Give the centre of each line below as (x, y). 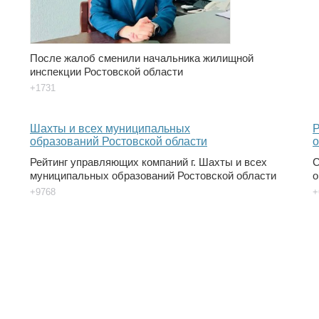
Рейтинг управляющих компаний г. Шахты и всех (148, 162)
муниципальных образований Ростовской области (153, 176)
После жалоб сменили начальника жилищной (142, 58)
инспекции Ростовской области (106, 72)
